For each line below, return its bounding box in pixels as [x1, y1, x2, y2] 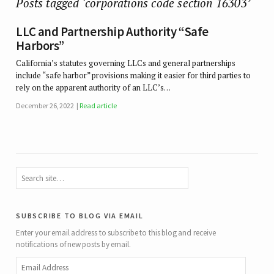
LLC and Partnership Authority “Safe [16, 24, 209, 40]
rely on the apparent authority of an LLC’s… [16, 81, 171, 93]
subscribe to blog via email [16, 208, 144, 222]
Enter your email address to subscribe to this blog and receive [16, 227, 216, 238]
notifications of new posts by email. [16, 239, 131, 250]
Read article [80, 101, 117, 111]
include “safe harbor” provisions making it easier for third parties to [16, 69, 251, 81]
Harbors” [16, 38, 65, 54]
